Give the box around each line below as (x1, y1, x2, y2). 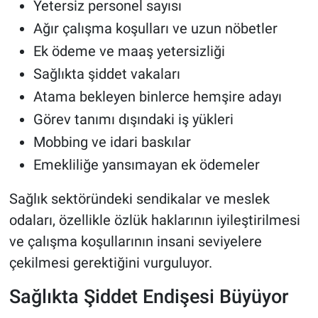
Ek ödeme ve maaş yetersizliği (33, 42, 225, 60)
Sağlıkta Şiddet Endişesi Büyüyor (9, 285, 289, 307)
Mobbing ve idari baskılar (33, 133, 191, 150)
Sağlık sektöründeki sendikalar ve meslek (9, 190, 270, 207)
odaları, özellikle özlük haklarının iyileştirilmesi (9, 211, 300, 229)
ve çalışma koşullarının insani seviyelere (9, 232, 262, 250)
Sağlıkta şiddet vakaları (33, 65, 180, 82)
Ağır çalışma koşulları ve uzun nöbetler (33, 19, 278, 37)
